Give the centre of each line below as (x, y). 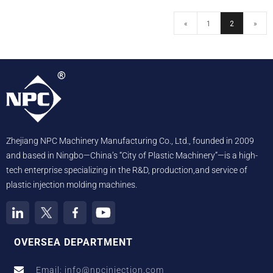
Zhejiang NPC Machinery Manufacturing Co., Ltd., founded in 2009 (130, 140)
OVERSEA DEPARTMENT (73, 243)
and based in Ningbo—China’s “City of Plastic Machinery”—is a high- (132, 155)
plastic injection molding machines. (72, 184)
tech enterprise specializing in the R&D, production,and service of (127, 170)
